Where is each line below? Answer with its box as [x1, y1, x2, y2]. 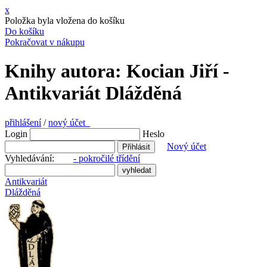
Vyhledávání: [5, 153, 73, 163]
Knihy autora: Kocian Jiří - [5, 60, 229, 82]
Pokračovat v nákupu [5, 37, 85, 47]
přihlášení [5, 117, 41, 128]
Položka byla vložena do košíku [5, 15, 125, 26]
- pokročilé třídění [73, 153, 140, 163]
